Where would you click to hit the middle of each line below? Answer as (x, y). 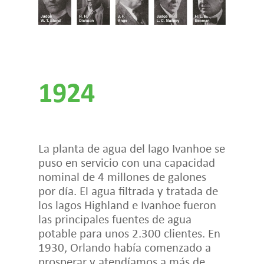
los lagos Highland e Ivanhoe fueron (127, 204)
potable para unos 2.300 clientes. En (129, 233)
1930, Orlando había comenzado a (124, 247)
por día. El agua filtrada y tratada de (128, 190)
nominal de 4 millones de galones (122, 176)
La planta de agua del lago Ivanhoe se (131, 148)
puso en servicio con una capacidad (126, 162)
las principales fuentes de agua (115, 219)
